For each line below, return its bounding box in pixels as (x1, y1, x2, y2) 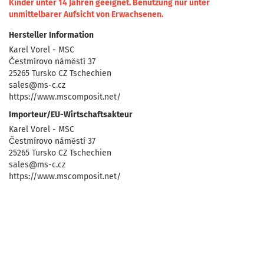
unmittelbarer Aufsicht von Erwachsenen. (9, 9, 163, 19)
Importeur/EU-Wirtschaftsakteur (9, 110, 133, 120)
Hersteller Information (9, 30, 94, 40)
